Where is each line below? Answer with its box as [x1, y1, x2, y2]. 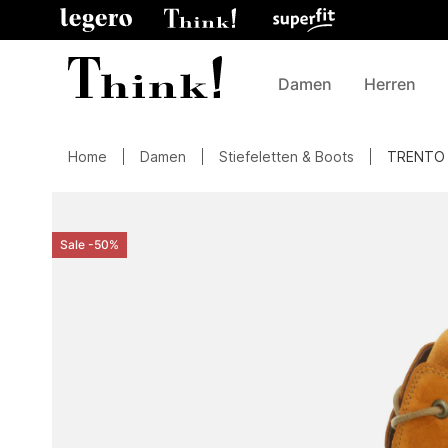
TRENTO [387, 148, 445, 165]
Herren [364, 74, 416, 94]
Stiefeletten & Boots [219, 148, 354, 165]
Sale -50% [60, 237, 119, 252]
